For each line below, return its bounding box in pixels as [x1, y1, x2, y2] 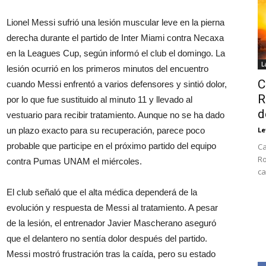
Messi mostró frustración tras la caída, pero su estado [7, 249, 216, 259]
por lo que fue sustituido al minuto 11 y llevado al [7, 94, 192, 104]
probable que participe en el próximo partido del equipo [7, 141, 216, 151]
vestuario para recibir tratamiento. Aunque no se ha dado [7, 110, 224, 120]
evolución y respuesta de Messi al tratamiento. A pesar [7, 202, 218, 213]
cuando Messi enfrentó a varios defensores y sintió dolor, [7, 79, 227, 89]
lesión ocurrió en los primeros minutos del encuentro [7, 64, 208, 74]
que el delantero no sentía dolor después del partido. [7, 233, 207, 243]
